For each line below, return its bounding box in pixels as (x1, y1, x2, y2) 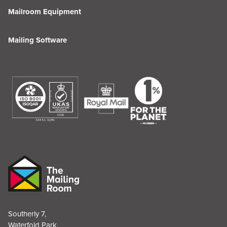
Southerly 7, (8, 208, 51, 220)
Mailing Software (8, 34, 67, 46)
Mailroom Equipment (8, 6, 81, 17)
